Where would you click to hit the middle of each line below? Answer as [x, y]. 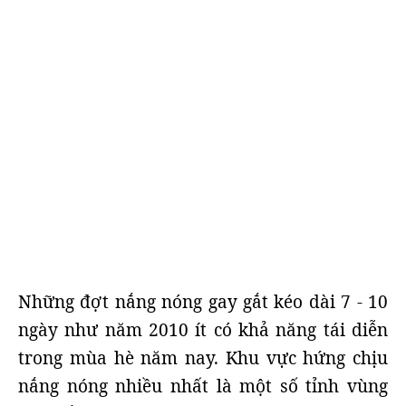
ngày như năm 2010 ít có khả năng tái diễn [203, 330]
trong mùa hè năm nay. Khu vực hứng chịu [203, 358]
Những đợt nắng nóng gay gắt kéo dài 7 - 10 [203, 302]
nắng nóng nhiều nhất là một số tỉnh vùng [203, 386]
